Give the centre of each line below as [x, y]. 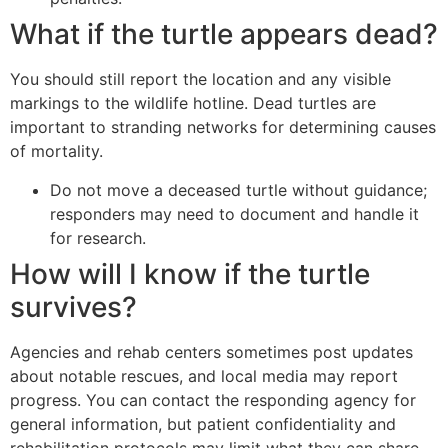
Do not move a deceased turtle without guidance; [238, 189]
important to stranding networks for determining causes [223, 127]
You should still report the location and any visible [200, 79]
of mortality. [56, 151]
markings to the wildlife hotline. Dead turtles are [193, 103]
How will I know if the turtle [190, 273]
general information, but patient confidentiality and [203, 423]
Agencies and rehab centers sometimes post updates [211, 351]
